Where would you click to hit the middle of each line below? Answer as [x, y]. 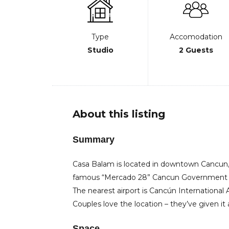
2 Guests [196, 50]
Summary [94, 140]
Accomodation [196, 37]
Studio [100, 50]
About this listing [119, 114]
